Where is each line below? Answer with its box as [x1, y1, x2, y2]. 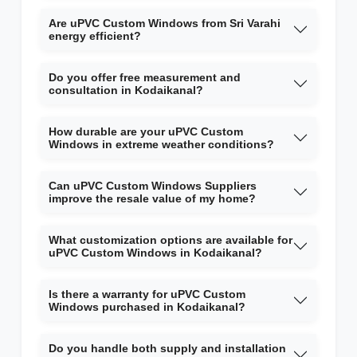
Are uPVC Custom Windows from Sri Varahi [49, 17, 280, 30]
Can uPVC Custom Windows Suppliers [49, 179, 257, 193]
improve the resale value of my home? [49, 192, 256, 206]
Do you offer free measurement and [49, 71, 241, 84]
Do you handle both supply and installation [49, 342, 286, 355]
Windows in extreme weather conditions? [49, 138, 274, 151]
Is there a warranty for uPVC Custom [49, 288, 245, 301]
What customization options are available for [49, 233, 292, 247]
